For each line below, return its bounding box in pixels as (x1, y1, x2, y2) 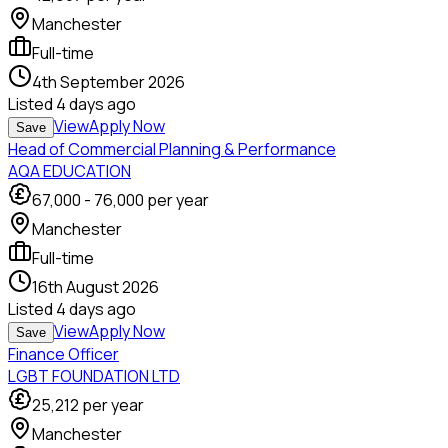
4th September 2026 (32, 71, 185, 94)
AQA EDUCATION (8, 160, 131, 183)
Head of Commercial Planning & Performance (8, 138, 336, 161)
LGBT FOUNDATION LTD (8, 365, 180, 388)
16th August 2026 (32, 276, 159, 299)
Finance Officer (8, 343, 119, 366)
